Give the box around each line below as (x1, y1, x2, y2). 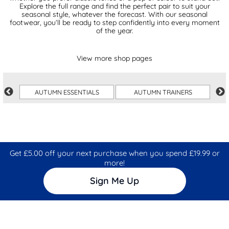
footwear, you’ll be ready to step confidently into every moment (9, 17, 220, 27)
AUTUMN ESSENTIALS (34, 87, 99, 96)
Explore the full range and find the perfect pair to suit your (19, 1, 210, 11)
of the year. (96, 26, 133, 35)
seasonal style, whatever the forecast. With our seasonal (21, 9, 208, 19)
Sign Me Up (90, 175, 139, 187)
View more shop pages (77, 53, 152, 63)
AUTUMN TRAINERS (133, 87, 192, 96)
